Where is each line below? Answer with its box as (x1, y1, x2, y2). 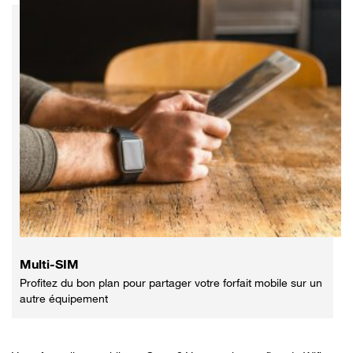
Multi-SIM (20, 255, 79, 272)
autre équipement (20, 291, 108, 305)
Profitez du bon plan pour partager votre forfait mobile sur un (20, 275, 322, 289)
